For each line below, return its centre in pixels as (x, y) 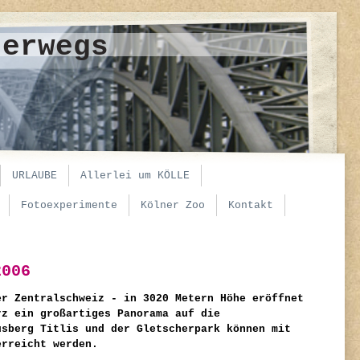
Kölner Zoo (173, 205)
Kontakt (251, 205)
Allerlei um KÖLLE (135, 176)
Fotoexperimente (69, 205)
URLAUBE (35, 176)
